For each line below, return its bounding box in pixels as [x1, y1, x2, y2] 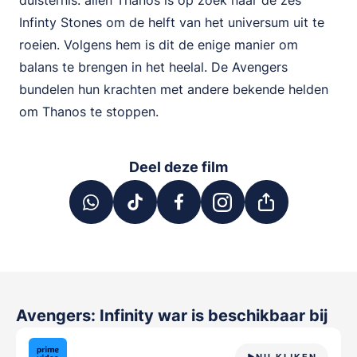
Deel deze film [129, 159, 228, 175]
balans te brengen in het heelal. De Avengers [19, 59, 288, 75]
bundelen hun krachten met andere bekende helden [19, 81, 328, 97]
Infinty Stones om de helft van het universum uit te [19, 14, 324, 30]
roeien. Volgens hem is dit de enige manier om [19, 37, 298, 53]
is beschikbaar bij [191, 306, 328, 325]
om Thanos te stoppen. [19, 104, 159, 120]
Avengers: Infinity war [16, 306, 191, 325]
